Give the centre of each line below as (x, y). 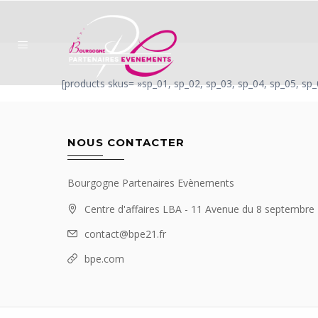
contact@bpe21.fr (125, 234)
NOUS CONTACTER (126, 142)
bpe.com (104, 259)
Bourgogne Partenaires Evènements (150, 182)
